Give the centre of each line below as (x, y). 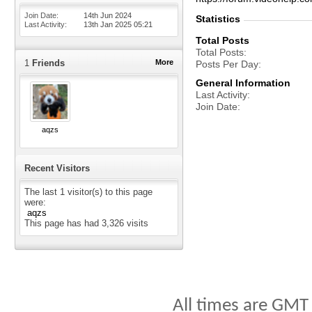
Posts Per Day (227, 64)
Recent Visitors (57, 169)
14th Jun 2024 (108, 15)
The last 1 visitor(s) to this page (88, 192)
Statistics (218, 19)
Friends (47, 63)
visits (136, 224)
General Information (243, 83)
